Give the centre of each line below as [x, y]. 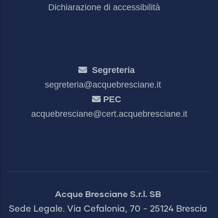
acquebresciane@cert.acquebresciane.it [109, 114]
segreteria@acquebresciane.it [103, 85]
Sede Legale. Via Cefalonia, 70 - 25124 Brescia [109, 209]
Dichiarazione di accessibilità [104, 8]
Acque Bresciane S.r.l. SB [108, 194]
